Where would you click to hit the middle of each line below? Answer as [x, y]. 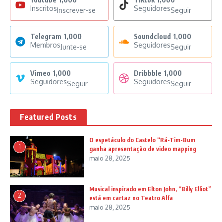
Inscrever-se [76, 10]
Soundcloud [152, 36]
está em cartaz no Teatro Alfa [131, 198]
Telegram [46, 36]
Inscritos [44, 8]
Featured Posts [48, 117]
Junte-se [74, 47]
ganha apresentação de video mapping [143, 149]
